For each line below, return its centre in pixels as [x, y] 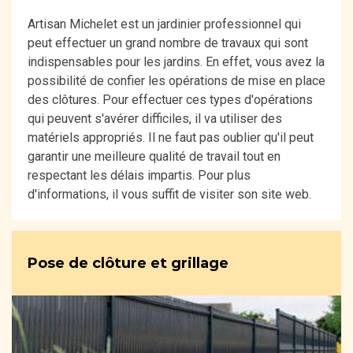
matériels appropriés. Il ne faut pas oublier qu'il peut [171, 138]
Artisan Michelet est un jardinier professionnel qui [164, 24]
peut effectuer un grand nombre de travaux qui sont [168, 43]
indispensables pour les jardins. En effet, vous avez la [176, 62]
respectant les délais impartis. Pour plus [139, 176]
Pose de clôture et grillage [128, 263]
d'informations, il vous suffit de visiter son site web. [169, 195]
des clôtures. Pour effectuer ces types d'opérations [170, 100]
